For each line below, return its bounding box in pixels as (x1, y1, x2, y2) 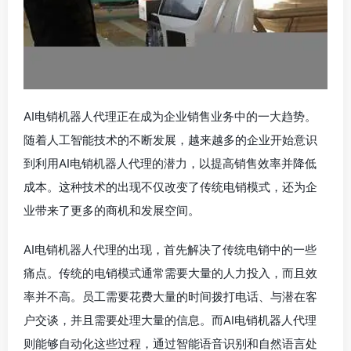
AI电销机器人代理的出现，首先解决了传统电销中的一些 (24, 242, 317, 258)
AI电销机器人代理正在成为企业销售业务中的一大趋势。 (24, 109, 317, 125)
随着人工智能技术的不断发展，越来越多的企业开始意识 (24, 132, 317, 148)
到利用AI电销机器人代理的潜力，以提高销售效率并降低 (24, 156, 317, 172)
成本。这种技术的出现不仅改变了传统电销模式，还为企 (24, 179, 317, 195)
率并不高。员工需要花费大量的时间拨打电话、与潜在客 (24, 289, 317, 305)
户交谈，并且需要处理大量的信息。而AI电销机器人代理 (24, 313, 317, 328)
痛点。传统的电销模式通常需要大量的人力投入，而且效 (24, 266, 317, 281)
